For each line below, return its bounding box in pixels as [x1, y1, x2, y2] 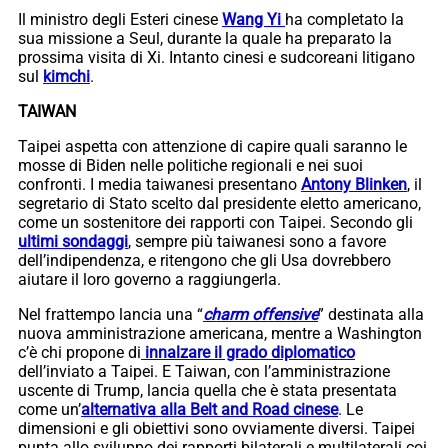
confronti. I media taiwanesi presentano [18, 174, 301, 194]
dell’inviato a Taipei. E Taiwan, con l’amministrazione [18, 361, 390, 381]
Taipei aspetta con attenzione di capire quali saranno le [18, 136, 407, 156]
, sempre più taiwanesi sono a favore [128, 231, 386, 251]
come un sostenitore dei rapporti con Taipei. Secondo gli [18, 212, 413, 232]
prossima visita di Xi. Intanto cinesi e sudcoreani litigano [18, 47, 415, 67]
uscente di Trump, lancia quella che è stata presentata [18, 380, 397, 400]
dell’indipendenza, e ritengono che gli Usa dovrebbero [18, 250, 391, 270]
